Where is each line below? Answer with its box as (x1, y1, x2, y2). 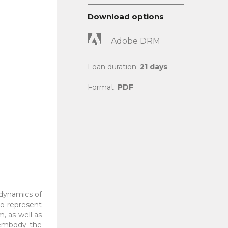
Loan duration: (88, 62, 140, 71)
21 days (140, 62, 167, 71)
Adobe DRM (111, 36, 160, 46)
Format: (88, 82, 118, 92)
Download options (88, 12, 164, 21)
